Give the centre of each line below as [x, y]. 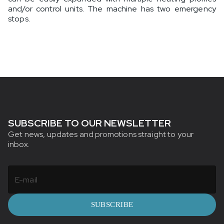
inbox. [19, 144]
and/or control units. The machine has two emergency [112, 9]
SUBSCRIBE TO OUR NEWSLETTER [89, 123]
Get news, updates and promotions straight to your [101, 134]
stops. [19, 19]
